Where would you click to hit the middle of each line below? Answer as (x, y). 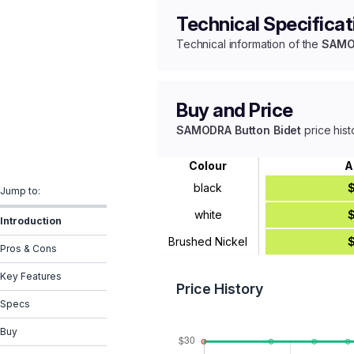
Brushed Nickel (208, 241)
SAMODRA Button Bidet (239, 130)
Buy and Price (235, 110)
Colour (208, 166)
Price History (220, 288)
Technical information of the (249, 44)
